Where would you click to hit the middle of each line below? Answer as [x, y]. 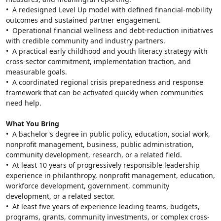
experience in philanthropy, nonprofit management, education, [110, 175]
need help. [24, 103]
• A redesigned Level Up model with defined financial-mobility [109, 9]
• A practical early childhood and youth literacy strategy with [107, 51]
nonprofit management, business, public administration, [100, 144]
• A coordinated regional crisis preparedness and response [105, 82]
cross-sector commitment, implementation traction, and [98, 61]
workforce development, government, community [88, 185]
